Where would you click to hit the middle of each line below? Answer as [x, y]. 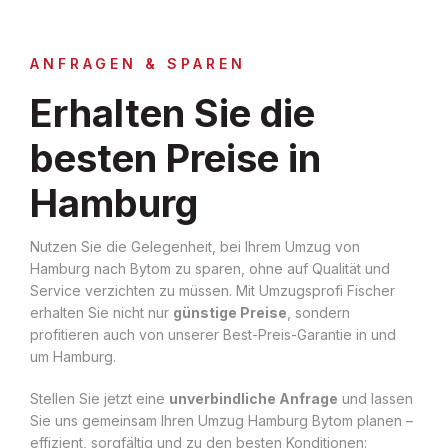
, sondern [318, 312]
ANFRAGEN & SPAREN [138, 63]
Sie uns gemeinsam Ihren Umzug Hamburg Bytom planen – [221, 420]
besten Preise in [175, 157]
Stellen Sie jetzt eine [99, 398]
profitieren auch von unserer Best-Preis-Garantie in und [213, 334]
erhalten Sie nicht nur [101, 312]
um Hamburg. [73, 356]
